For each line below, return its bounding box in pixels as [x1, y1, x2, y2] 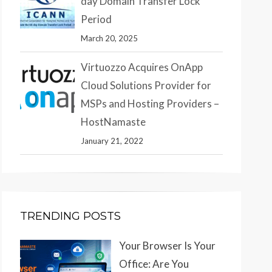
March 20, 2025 [81, 33, 138, 43]
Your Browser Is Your [118, 239, 216, 252]
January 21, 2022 [81, 135, 143, 146]
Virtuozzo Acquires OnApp [81, 60, 203, 73]
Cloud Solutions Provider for [81, 78, 211, 92]
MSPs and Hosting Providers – [81, 97, 219, 110]
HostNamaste [81, 115, 146, 128]
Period [81, 12, 112, 25]
